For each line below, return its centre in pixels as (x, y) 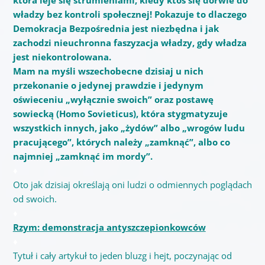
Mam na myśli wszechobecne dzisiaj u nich (108, 71)
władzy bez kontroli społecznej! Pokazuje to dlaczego (130, 14)
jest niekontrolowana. (62, 56)
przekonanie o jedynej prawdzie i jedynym (108, 85)
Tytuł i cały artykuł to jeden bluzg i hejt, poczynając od (122, 255)
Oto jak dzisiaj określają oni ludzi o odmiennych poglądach (132, 184)
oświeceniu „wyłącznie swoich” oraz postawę (113, 99)
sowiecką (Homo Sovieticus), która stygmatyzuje (120, 113)
